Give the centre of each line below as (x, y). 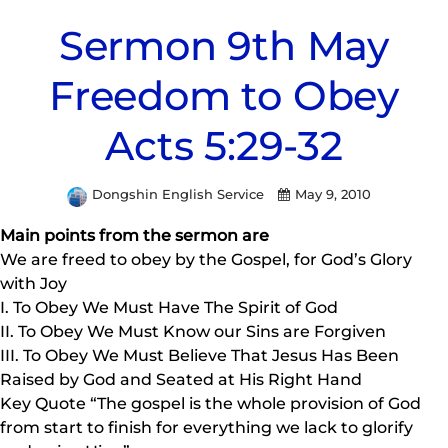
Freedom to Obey (224, 96)
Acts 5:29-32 (224, 146)
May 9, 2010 (333, 194)
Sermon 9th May (224, 46)
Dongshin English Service (180, 194)
